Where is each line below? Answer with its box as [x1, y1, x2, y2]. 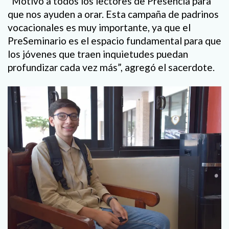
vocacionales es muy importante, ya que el [8, 21, 191, 33]
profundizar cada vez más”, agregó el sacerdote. [8, 61, 215, 73]
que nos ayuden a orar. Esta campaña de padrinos [8, 8, 219, 20]
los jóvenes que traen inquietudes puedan [8, 48, 188, 60]
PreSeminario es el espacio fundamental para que [8, 34, 221, 47]
